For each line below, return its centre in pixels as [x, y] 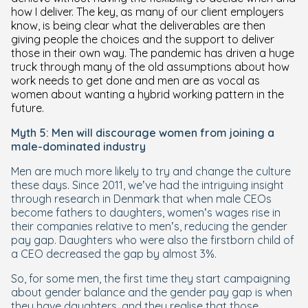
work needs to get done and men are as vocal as [135, 81]
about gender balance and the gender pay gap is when [152, 293]
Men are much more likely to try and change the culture [151, 172]
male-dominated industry [78, 147]
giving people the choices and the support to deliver [143, 40]
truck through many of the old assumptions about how [150, 67]
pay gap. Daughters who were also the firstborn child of [153, 240]
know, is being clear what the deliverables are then [138, 26]
